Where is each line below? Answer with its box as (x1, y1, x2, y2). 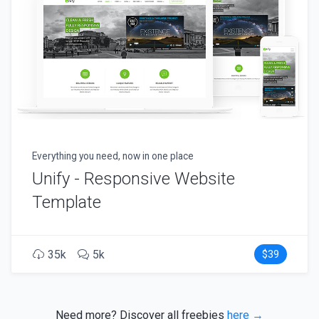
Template (31, 192, 101, 213)
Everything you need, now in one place (31, 150, 194, 162)
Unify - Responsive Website (31, 169, 235, 189)
